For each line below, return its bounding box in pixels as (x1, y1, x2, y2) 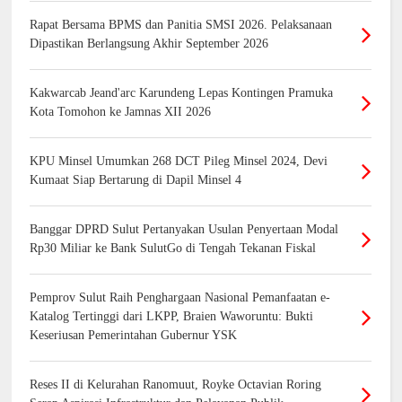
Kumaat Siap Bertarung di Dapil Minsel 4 (30, 173, 242, 188)
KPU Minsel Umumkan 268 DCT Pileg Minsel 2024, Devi (30, 154, 328, 169)
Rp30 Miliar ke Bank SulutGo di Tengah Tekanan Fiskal (30, 241, 317, 256)
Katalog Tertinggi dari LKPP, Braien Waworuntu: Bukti (30, 310, 314, 324)
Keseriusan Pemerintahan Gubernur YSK (30, 328, 238, 343)
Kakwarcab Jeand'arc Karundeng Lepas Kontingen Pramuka (30, 86, 334, 100)
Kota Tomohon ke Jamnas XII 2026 (30, 105, 212, 119)
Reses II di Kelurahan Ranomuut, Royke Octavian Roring (30, 378, 322, 392)
